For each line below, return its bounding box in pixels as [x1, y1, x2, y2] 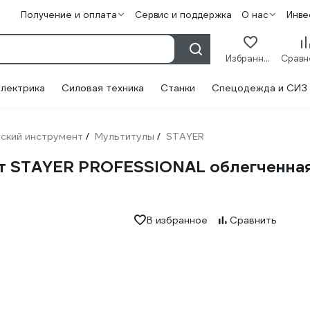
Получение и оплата [20, 9, 117, 21]
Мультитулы [95, 130, 154, 143]
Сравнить [229, 214, 277, 226]
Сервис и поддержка [134, 9, 232, 21]
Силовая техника [62, 82, 144, 94]
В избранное [146, 214, 208, 226]
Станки [161, 82, 195, 94]
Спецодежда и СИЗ [212, 82, 307, 94]
